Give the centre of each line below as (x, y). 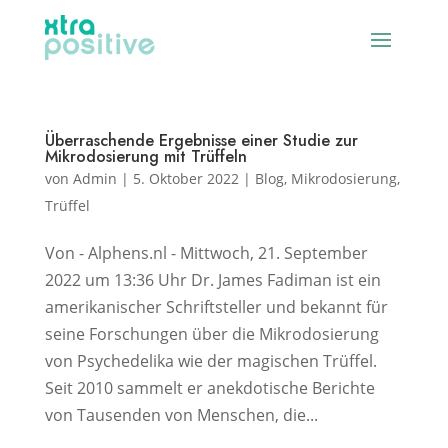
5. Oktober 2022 (185, 178)
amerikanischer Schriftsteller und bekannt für (216, 307)
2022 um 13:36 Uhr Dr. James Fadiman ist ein (212, 280)
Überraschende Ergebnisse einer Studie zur (201, 140)
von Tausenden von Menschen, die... (181, 415)
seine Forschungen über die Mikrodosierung (211, 334)
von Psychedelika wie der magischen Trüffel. (210, 361)
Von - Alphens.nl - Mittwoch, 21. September (206, 253)
